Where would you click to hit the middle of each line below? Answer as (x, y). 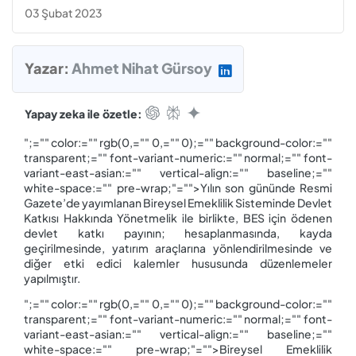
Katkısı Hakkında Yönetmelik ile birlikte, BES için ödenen (178, 217)
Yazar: (48, 68)
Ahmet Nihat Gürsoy (142, 68)
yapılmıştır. (53, 278)
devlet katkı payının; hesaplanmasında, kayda (178, 232)
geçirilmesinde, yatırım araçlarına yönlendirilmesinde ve (178, 248)
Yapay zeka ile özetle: (83, 113)
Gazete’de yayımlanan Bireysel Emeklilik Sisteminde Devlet (178, 202)
